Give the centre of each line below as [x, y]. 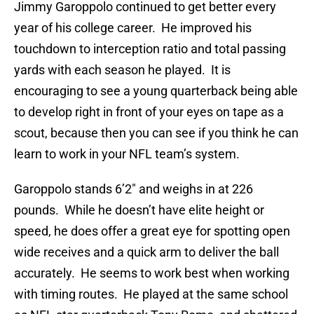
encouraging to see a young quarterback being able [156, 91]
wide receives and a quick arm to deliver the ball [146, 252]
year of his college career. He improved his [133, 28]
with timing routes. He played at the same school [151, 294]
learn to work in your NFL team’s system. [127, 154]
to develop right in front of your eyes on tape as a [149, 112]
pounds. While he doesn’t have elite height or [139, 210]
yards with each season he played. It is [122, 70]
